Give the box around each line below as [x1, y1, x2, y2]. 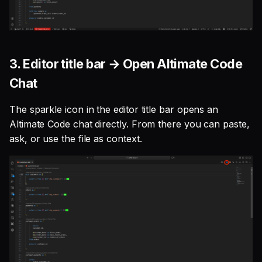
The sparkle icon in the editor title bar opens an [9, 103, 219, 115]
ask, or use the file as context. [9, 132, 142, 144]
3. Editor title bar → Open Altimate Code [9, 56, 242, 71]
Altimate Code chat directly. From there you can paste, [9, 118, 250, 130]
